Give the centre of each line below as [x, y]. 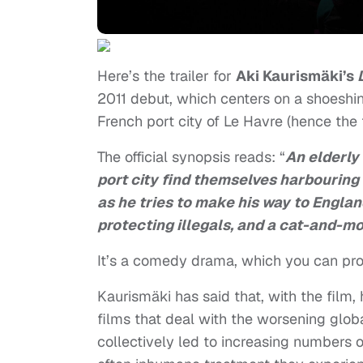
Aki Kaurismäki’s [297, 76]
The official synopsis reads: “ [191, 157]
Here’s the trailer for [167, 76]
